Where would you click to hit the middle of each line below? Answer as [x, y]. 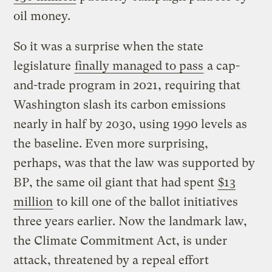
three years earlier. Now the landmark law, [131, 222]
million [33, 202]
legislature [44, 66]
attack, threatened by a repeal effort [111, 260]
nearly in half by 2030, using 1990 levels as [131, 124]
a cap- [222, 66]
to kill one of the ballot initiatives [146, 202]
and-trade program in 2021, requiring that [127, 86]
